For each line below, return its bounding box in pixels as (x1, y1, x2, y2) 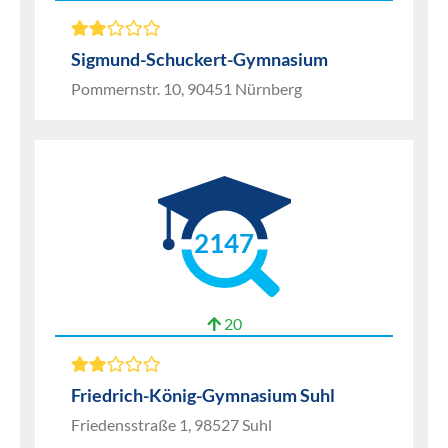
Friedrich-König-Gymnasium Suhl (71, 384, 335, 406)
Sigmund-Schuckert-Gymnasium (71, 48, 328, 70)
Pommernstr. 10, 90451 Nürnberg (71, 79, 302, 98)
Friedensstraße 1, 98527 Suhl (71, 415, 272, 434)
